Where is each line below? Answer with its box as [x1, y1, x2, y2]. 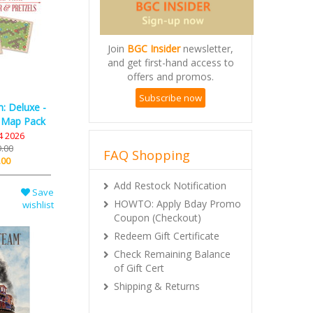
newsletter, [180, 41, 233, 55]
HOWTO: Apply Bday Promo [114, 196, 241, 210]
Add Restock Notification [114, 178, 226, 192]
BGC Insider [127, 41, 180, 55]
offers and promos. [127, 69, 214, 83]
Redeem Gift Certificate [114, 228, 219, 242]
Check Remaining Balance [114, 247, 231, 261]
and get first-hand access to [107, 55, 234, 69]
